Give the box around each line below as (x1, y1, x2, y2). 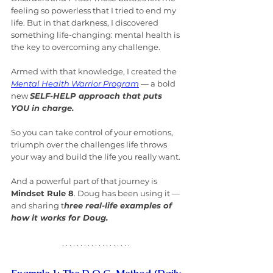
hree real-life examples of (64, 200, 174, 211)
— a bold (139, 79, 177, 89)
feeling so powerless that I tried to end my (11, 5, 178, 16)
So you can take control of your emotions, (11, 127, 175, 138)
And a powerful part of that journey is (11, 176, 159, 186)
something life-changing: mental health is (11, 30, 182, 40)
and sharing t (11, 200, 64, 211)
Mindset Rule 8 (11, 188, 74, 199)
